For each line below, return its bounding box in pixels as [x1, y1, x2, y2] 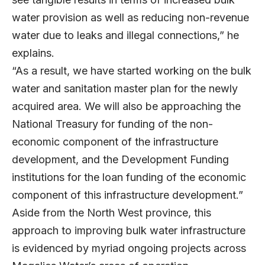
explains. [12, 46, 60, 59]
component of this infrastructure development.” [12, 188, 246, 201]
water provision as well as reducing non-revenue [12, 11, 249, 24]
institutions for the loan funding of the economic [12, 170, 246, 183]
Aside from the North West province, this [12, 206, 211, 219]
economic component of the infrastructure [12, 135, 218, 148]
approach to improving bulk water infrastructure [12, 224, 245, 237]
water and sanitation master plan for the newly [12, 82, 238, 95]
